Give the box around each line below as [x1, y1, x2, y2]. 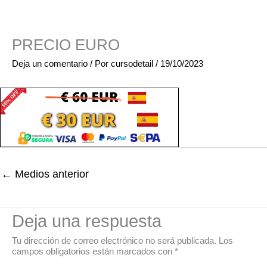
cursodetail [111, 58, 156, 69]
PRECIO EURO [12, 36, 120, 54]
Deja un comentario [12, 58, 88, 69]
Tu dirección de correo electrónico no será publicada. [12, 235, 216, 246]
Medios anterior [12, 167, 89, 180]
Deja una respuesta [12, 211, 162, 231]
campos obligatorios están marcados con [12, 246, 175, 256]
